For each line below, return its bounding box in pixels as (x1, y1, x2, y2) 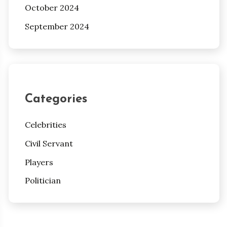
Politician (24, 175, 61, 186)
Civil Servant (24, 138, 73, 148)
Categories (24, 93, 87, 106)
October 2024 (24, 3, 79, 13)
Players (24, 157, 53, 167)
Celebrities (24, 120, 66, 130)
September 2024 (24, 21, 89, 32)
